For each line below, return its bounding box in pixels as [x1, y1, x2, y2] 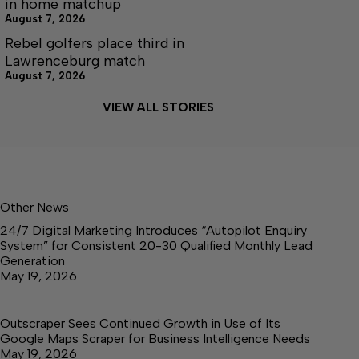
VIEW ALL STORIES [102, 99, 214, 115]
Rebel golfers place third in [5, 34, 184, 52]
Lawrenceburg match [5, 51, 145, 70]
